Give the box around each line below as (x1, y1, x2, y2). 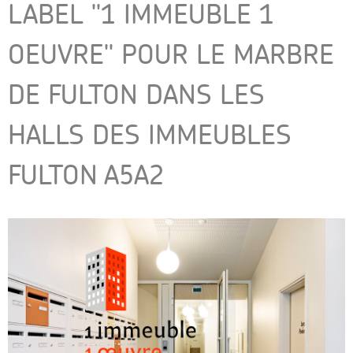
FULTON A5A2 (8, 157, 164, 192)
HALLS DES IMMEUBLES (8, 117, 292, 152)
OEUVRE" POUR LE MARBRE (8, 36, 334, 72)
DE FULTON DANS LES (8, 76, 265, 112)
